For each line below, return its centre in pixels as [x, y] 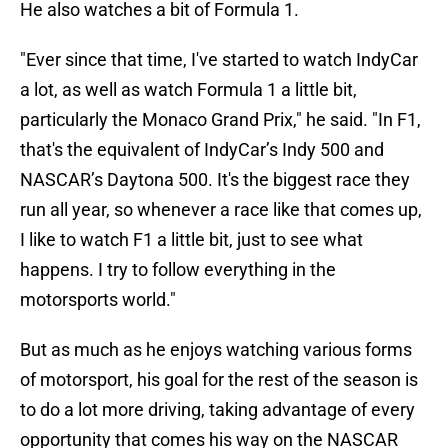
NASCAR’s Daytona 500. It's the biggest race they [215, 180]
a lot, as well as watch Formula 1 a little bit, [188, 90]
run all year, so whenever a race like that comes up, [221, 210]
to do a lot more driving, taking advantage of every [217, 410]
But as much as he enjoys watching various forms [216, 350]
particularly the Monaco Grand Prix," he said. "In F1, [220, 120]
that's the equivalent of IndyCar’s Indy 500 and [202, 150]
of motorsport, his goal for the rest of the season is [219, 380]
